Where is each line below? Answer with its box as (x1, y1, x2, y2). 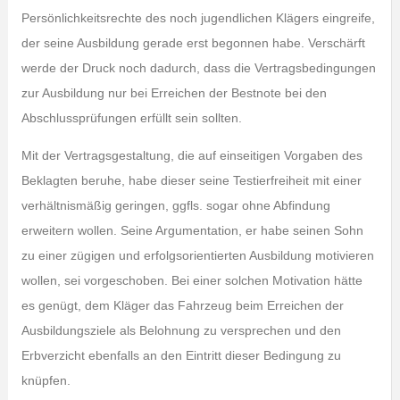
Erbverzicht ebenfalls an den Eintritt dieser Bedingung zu (21, 348, 341, 362)
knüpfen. (21, 373, 71, 387)
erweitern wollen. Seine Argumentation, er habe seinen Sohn (21, 223, 363, 237)
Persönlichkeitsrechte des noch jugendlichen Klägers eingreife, (21, 11, 375, 25)
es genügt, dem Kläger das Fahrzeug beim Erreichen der (21, 298, 344, 312)
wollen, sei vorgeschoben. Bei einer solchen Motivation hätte (21, 273, 362, 287)
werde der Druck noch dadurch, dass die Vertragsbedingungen (21, 61, 376, 75)
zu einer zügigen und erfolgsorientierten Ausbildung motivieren (21, 248, 374, 262)
